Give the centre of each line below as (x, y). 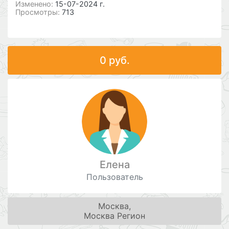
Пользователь (114, 177)
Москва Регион (114, 215)
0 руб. (114, 60)
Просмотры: (39, 12)
